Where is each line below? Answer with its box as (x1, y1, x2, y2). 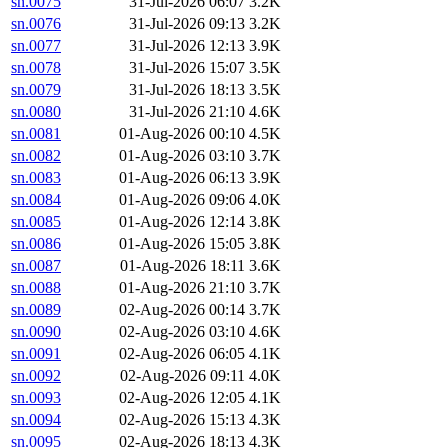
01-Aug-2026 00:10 (119, 125, 245, 143)
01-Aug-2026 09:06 (119, 191, 245, 209)
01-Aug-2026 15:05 (119, 235, 245, 253)
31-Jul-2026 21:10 (129, 103, 245, 121)
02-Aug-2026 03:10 (119, 323, 245, 341)
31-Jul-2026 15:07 (129, 59, 245, 77)
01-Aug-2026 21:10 (119, 279, 245, 297)
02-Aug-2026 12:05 (119, 389, 245, 407)
